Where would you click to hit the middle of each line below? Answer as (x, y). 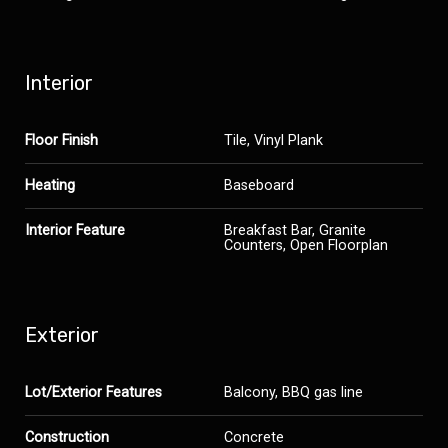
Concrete (254, 437)
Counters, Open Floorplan (306, 245)
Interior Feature (75, 230)
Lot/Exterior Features (93, 392)
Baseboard (259, 185)
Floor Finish (61, 140)
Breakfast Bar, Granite (295, 230)
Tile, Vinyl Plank (273, 140)
